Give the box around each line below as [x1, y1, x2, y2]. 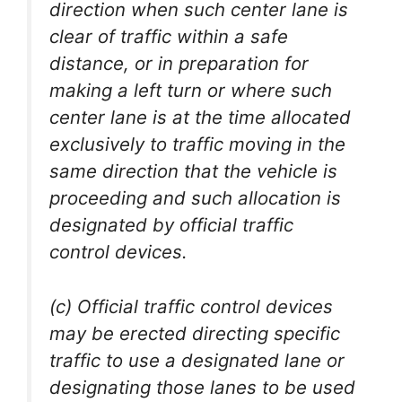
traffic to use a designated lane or [49, 348, 345, 371]
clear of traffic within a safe [49, 25, 288, 48]
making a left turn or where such [49, 79, 332, 102]
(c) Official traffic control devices [49, 294, 333, 318]
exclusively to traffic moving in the [49, 133, 345, 156]
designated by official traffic [49, 214, 293, 237]
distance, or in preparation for [49, 52, 309, 75]
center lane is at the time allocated [49, 106, 351, 129]
